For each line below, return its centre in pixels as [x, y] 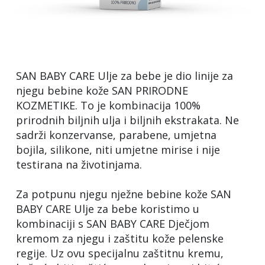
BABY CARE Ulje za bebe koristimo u [108, 209]
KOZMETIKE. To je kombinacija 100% [108, 105]
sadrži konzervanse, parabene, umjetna [116, 135]
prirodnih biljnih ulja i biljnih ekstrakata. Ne [127, 120]
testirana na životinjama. [79, 164]
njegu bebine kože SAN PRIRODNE [102, 90]
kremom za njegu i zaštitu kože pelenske [120, 238]
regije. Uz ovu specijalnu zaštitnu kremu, [120, 253]
